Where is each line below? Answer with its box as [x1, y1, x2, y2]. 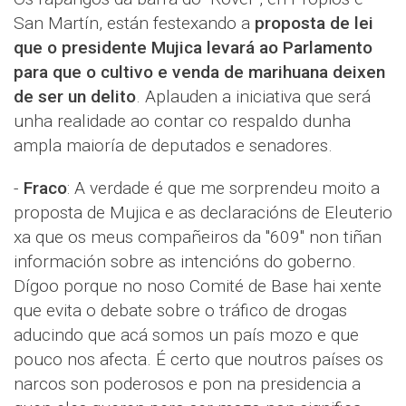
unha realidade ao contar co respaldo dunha [14, 111, 351, 131]
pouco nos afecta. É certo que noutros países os [14, 349, 383, 370]
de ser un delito [14, 86, 136, 107]
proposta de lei [255, 13, 373, 34]
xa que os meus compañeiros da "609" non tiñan [14, 227, 382, 247]
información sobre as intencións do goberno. [14, 251, 356, 272]
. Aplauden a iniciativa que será [136, 86, 371, 107]
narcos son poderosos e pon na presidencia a [14, 373, 361, 394]
